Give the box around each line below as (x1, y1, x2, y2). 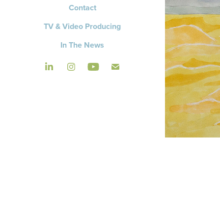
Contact (68, 2, 96, 13)
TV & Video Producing (44, 21, 121, 32)
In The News (60, 39, 105, 51)
